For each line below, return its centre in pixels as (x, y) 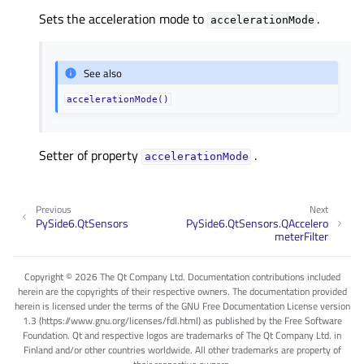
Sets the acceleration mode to (123, 19)
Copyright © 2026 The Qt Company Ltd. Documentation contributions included (182, 276)
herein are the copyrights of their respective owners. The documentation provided (182, 291)
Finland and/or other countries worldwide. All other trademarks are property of (182, 349)
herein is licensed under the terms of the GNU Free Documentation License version (182, 305)
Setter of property (90, 156)
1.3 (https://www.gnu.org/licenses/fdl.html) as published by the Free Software (182, 320)
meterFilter (301, 236)
